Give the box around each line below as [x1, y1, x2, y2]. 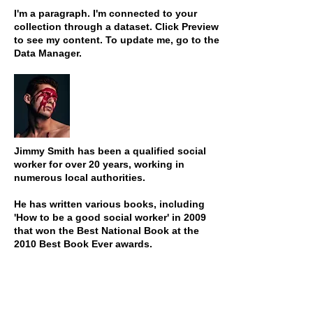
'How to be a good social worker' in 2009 [14, 212, 206, 223]
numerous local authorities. [14, 172, 145, 183]
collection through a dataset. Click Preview [14, 21, 219, 32]
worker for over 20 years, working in [14, 159, 184, 170]
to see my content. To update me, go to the [14, 34, 219, 45]
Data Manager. [14, 48, 82, 59]
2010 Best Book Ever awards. [14, 238, 152, 249]
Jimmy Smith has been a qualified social [14, 145, 206, 156]
